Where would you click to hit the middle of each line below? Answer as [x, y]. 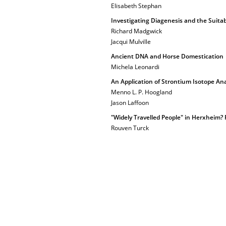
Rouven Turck [130, 128]
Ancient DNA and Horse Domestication [167, 56]
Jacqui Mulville [131, 42]
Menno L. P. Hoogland [142, 92]
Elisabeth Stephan [136, 6]
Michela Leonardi [135, 67]
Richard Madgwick [136, 31]
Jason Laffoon [130, 103]
